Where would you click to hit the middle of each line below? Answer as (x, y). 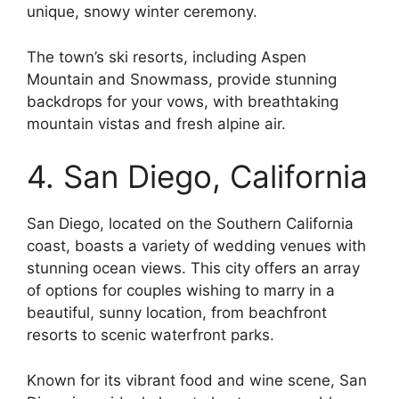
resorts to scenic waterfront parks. (151, 335)
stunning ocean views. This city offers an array (193, 269)
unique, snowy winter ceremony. (142, 12)
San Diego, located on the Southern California (190, 224)
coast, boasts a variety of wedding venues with (196, 246)
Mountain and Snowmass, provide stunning (182, 79)
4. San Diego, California (197, 177)
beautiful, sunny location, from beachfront (177, 313)
